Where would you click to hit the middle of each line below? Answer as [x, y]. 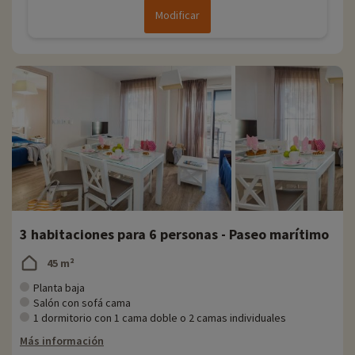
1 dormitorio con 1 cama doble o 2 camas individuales [160, 318]
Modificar [177, 15]
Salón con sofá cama [82, 303]
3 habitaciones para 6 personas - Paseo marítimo [174, 235]
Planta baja [59, 288]
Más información [62, 341]
